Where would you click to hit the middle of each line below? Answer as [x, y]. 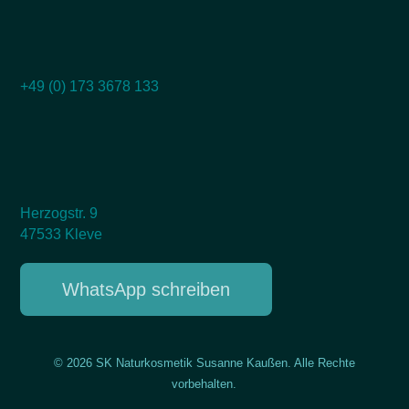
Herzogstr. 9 [59, 214]
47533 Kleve [62, 235]
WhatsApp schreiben [147, 290]
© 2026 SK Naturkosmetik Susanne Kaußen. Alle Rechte [204, 363]
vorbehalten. [204, 384]
